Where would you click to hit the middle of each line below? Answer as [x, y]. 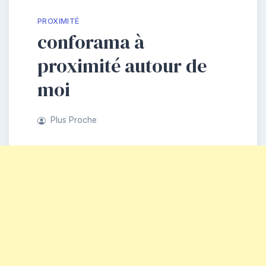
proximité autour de [122, 66]
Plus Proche [73, 120]
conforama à [91, 42]
